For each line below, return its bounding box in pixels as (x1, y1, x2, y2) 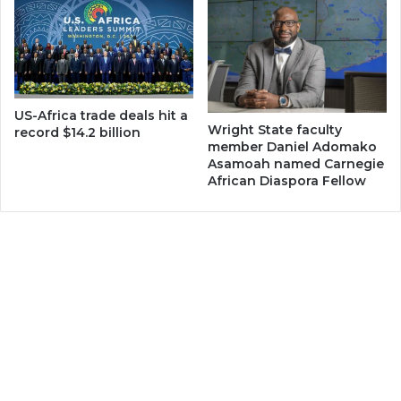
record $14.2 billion (14, 124, 141, 141)
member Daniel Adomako (208, 139, 377, 156)
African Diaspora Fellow (208, 173, 366, 190)
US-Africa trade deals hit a (14, 107, 188, 124)
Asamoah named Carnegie (208, 156, 384, 173)
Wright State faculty (208, 122, 342, 139)
